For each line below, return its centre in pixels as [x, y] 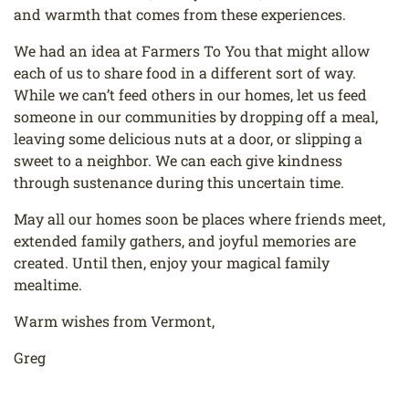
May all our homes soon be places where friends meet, [199, 219]
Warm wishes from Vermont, [114, 321]
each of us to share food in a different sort [160, 73]
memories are [309, 241]
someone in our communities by [127, 117]
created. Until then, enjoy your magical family [172, 263]
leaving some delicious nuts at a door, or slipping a [188, 139]
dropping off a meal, [309, 117]
